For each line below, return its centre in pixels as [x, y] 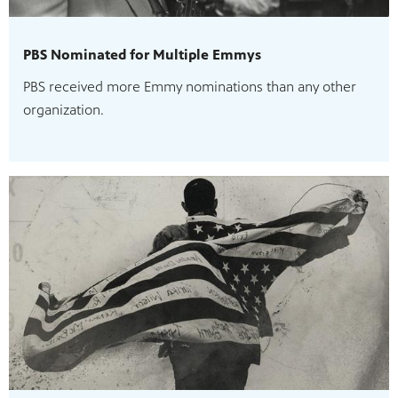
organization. [64, 110]
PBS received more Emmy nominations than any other [190, 87]
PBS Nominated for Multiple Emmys [142, 55]
